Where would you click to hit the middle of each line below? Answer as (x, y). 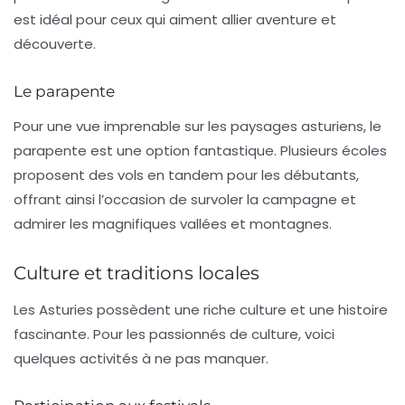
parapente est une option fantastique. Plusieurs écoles (200, 151)
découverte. (55, 44)
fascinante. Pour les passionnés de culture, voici (174, 334)
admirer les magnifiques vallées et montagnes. (173, 224)
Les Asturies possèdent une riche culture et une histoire (201, 310)
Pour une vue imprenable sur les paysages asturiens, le (198, 127)
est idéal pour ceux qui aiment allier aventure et (175, 20)
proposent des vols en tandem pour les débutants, (186, 175)
